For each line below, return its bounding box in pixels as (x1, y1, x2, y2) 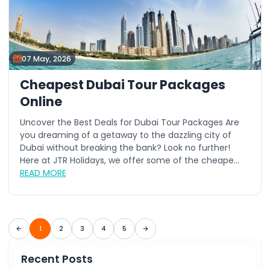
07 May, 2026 (22, 53, 71, 64)
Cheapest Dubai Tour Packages (19, 75, 225, 93)
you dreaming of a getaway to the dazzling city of (19, 129, 231, 141)
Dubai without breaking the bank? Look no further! (19, 142, 230, 154)
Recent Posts (21, 252, 93, 266)
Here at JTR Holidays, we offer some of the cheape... (19, 154, 239, 166)
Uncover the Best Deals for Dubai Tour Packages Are (19, 116, 239, 128)
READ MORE (19, 167, 66, 179)
